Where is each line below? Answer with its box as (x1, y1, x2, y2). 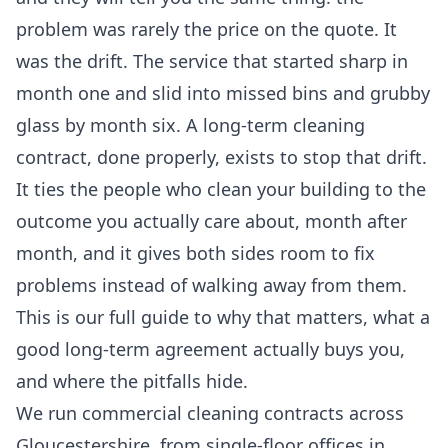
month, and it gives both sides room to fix (16, 241, 375, 266)
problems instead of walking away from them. (16, 273, 407, 298)
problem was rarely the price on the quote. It (16, 17, 397, 42)
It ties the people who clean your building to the (16, 177, 426, 202)
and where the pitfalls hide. (16, 369, 248, 394)
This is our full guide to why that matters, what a (16, 305, 430, 330)
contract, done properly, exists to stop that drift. (16, 145, 427, 170)
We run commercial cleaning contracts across (16, 401, 404, 426)
